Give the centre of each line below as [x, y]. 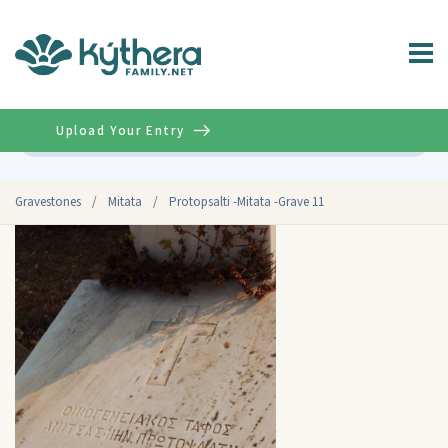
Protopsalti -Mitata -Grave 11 [246, 202]
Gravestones [48, 202]
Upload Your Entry [120, 130]
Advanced [389, 135]
